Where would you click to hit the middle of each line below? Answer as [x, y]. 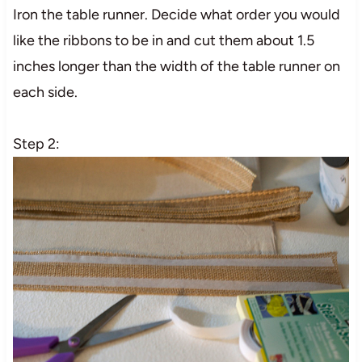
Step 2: [36, 143]
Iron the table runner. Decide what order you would [176, 14]
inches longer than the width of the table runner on [176, 66]
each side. [45, 92]
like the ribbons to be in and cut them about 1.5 [163, 40]
